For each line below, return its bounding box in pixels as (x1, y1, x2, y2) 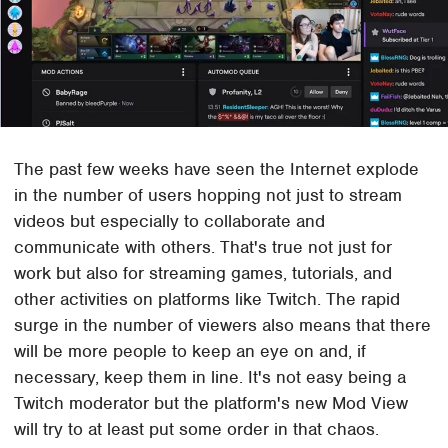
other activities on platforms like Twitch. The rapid (14, 287, 401, 310)
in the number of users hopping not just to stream (14, 183, 403, 206)
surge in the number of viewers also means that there (14, 313, 432, 336)
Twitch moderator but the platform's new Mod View (14, 391, 409, 414)
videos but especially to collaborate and (14, 209, 326, 232)
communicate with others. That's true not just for (14, 235, 393, 258)
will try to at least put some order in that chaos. (14, 417, 380, 440)
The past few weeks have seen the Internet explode (14, 157, 420, 180)
